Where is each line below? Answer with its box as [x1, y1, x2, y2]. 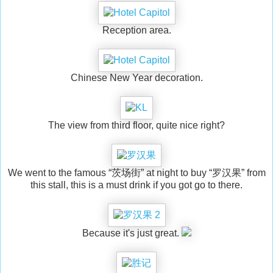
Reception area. [102, 25, 171, 36]
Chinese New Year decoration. [70, 73, 203, 83]
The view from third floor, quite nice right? [48, 120, 225, 131]
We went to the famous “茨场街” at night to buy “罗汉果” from [7, 168, 266, 179]
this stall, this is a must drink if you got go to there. [30, 180, 243, 191]
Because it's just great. [82, 228, 182, 239]
